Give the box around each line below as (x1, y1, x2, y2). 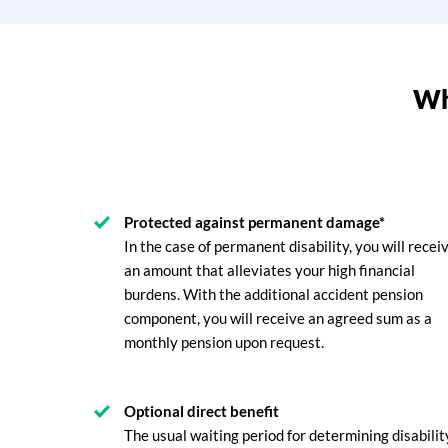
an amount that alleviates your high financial (124, 261, 415, 279)
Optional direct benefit (124, 402, 279, 420)
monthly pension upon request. (124, 333, 324, 351)
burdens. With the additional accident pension (124, 285, 423, 303)
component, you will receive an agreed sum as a (124, 309, 432, 327)
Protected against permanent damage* (124, 213, 385, 231)
